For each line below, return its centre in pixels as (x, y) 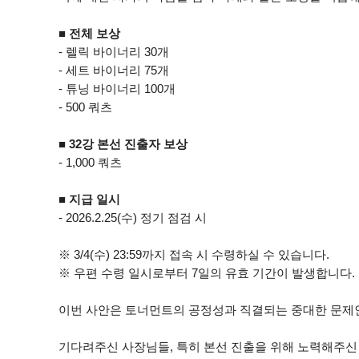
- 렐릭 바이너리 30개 (113, 52)
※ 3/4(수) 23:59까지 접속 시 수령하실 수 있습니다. (194, 254)
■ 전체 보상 (89, 33)
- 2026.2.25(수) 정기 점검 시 (132, 218)
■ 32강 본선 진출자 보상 (123, 144)
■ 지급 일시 (89, 199)
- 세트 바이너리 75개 (113, 70)
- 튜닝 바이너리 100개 (117, 89)
